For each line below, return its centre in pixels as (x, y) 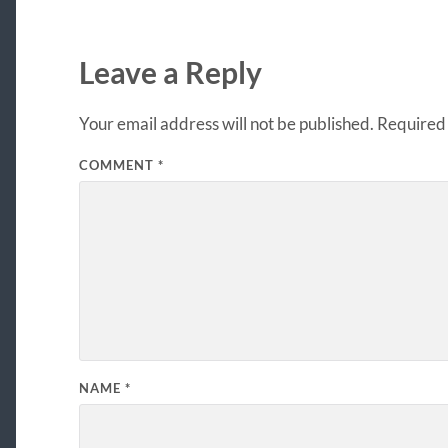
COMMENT (118, 164)
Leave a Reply (170, 72)
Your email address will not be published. (226, 123)
